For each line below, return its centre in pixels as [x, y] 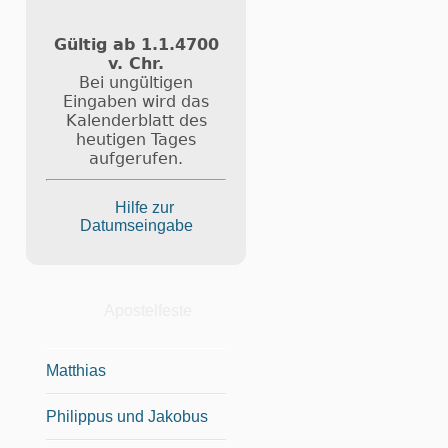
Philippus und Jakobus [127, 416]
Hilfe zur [144, 207]
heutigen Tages [136, 139]
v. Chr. [136, 63]
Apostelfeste [148, 311]
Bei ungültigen [136, 82]
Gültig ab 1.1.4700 [136, 44]
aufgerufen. [136, 158]
